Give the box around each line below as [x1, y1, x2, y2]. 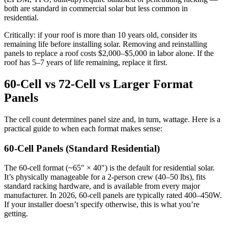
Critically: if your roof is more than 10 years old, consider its [4, 31, 197, 40]
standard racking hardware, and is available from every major [4, 182, 200, 191]
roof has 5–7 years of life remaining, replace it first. [4, 58, 167, 67]
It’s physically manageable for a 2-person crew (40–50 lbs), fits [4, 173, 206, 182]
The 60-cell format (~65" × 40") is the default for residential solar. [4, 163, 215, 173]
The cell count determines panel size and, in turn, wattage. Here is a [4, 115, 220, 124]
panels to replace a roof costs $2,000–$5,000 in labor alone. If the [4, 49, 214, 58]
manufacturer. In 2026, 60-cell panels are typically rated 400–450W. [4, 191, 222, 200]
